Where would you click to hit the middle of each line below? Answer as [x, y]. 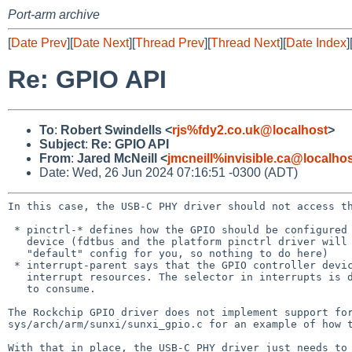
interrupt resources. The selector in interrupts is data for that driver [17, 277]
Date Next [101, 43]
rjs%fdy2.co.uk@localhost [250, 130]
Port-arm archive [54, 15]
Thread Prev [170, 43]
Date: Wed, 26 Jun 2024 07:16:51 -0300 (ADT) [169, 172]
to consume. [17, 288]
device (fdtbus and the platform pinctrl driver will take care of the [17, 241]
